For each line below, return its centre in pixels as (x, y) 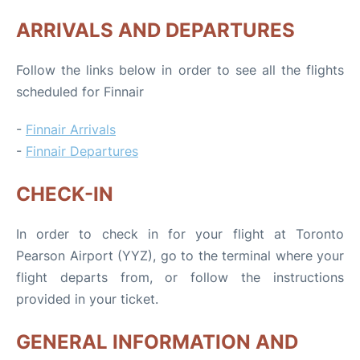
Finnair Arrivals (71, 129)
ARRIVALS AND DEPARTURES (155, 30)
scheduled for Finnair (80, 92)
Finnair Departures (82, 151)
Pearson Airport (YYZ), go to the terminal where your (180, 256)
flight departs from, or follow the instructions (180, 277)
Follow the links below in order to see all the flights (180, 70)
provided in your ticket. (87, 299)
